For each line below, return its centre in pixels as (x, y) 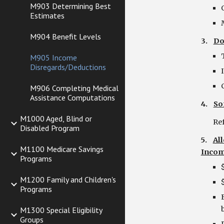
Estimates (47, 15)
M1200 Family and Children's (68, 179)
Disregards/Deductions (68, 67)
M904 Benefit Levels (65, 36)
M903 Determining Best (70, 6)
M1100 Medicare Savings (62, 149)
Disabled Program (50, 128)
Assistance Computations (72, 97)
